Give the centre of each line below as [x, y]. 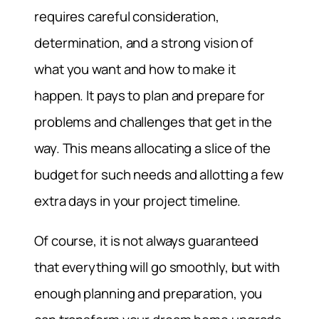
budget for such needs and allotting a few [159, 175]
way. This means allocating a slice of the [152, 148]
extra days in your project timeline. [138, 201]
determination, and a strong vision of [144, 43]
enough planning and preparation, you [148, 293]
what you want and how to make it [135, 69]
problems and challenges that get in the [153, 122]
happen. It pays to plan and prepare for [150, 96]
